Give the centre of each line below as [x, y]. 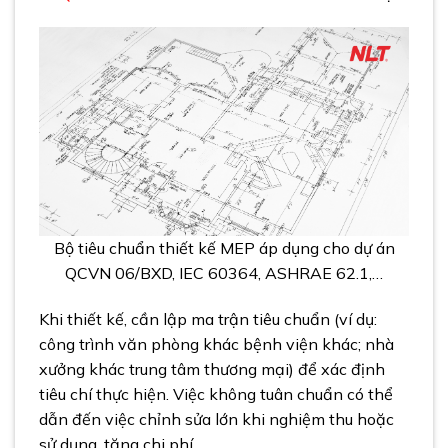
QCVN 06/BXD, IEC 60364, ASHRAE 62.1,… [224, 273]
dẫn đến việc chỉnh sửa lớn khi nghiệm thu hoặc [216, 419]
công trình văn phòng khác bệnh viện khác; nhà [216, 344]
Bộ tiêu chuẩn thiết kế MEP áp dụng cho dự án [224, 248]
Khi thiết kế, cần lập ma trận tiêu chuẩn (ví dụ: [208, 319]
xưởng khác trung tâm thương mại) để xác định [212, 369]
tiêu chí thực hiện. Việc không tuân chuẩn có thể [216, 394]
